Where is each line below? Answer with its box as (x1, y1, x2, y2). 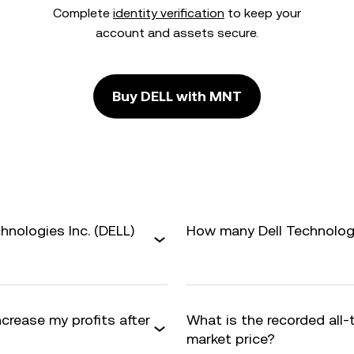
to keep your (224, 6, 301, 21)
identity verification (113, 6, 224, 21)
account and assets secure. (96, 25, 258, 40)
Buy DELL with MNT (112, 88, 242, 104)
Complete (53, 6, 113, 21)
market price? (186, 330, 275, 347)
